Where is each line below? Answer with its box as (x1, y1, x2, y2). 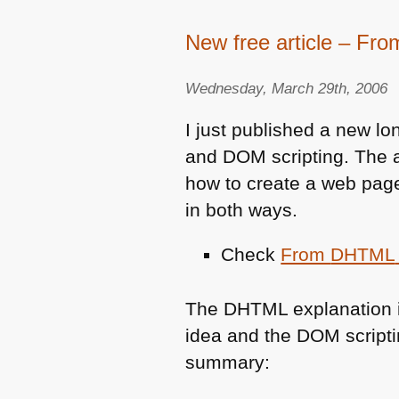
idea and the (185, 324, 297, 346)
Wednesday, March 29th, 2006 (185, 78, 388, 97)
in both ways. (185, 199, 298, 220)
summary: (185, 351, 271, 372)
